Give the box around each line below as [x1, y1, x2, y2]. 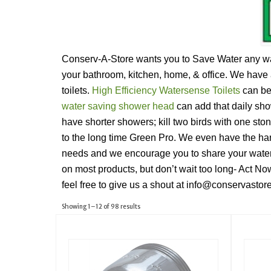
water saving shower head [62, 100, 174, 111]
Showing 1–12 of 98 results [62, 202, 140, 211]
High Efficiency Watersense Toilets [90, 85, 240, 96]
